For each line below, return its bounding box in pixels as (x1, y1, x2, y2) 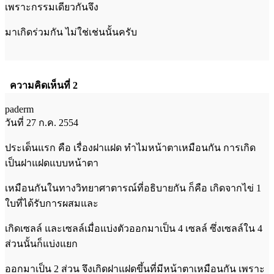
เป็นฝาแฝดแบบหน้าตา (5, 157, 98, 168)
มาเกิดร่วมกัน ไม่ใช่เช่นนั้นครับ (5, 26, 137, 37)
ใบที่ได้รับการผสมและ (5, 198, 98, 209)
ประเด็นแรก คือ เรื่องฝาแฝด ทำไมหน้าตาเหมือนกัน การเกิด (5, 142, 256, 153)
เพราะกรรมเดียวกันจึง (5, 1, 98, 12)
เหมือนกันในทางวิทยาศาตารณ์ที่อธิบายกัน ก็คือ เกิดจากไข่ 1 (5, 182, 261, 193)
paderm (5, 103, 34, 114)
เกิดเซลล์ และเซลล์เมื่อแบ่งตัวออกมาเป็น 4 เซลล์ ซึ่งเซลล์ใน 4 (5, 223, 262, 234)
